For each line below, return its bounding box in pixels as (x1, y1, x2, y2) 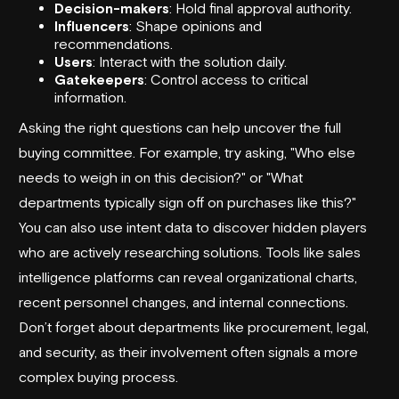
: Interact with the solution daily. (93, 53, 287, 69)
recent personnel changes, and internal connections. (19, 293, 348, 310)
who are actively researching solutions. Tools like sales (19, 243, 361, 260)
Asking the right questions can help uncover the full (19, 118, 341, 135)
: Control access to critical (144, 70, 308, 87)
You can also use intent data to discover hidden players (19, 218, 367, 235)
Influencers (54, 17, 129, 34)
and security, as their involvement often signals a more (19, 343, 358, 360)
